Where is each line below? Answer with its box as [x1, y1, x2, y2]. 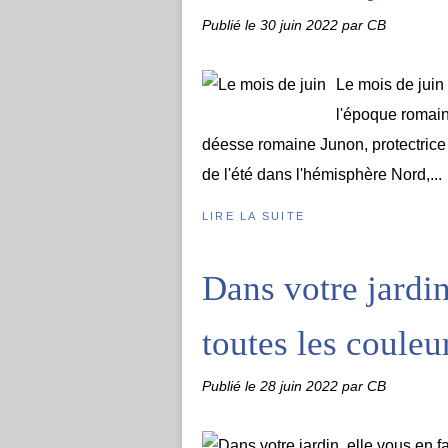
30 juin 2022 [260, 17, 342, 33]
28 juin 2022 [260, 378, 342, 394]
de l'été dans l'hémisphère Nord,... [202, 166, 442, 183]
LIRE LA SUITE [202, 210, 306, 222]
